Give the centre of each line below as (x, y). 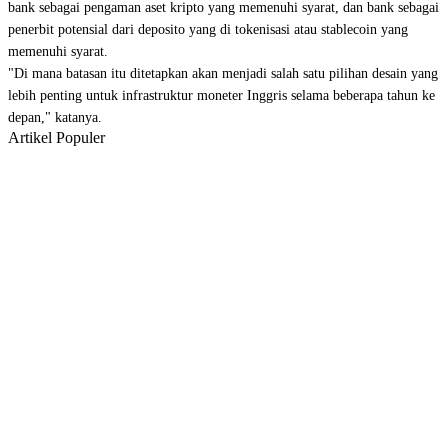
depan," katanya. (55, 117)
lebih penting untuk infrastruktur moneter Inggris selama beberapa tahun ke (221, 95)
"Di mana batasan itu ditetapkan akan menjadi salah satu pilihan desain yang (223, 73)
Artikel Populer (56, 137)
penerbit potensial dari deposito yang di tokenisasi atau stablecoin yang (208, 29)
